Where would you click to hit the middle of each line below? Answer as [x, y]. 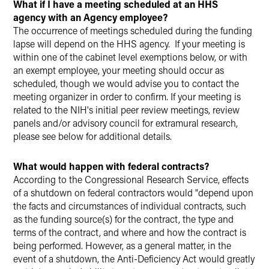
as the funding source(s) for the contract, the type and [123, 219]
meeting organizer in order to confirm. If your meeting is [127, 96]
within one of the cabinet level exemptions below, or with [130, 57]
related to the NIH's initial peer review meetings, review [126, 110]
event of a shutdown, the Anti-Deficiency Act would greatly [134, 258]
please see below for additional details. [92, 136]
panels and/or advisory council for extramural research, [125, 123]
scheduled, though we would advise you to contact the [126, 83]
